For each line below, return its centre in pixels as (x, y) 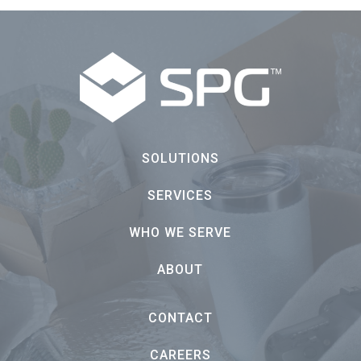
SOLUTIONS (180, 159)
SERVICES (180, 196)
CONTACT (180, 318)
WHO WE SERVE (180, 233)
